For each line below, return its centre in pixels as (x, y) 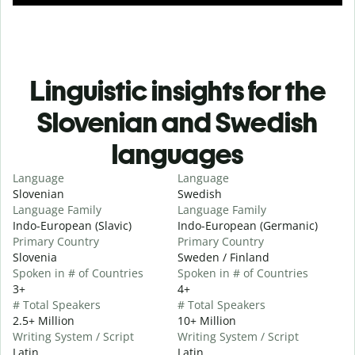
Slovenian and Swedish (177, 122)
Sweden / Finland (223, 257)
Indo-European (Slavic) (72, 225)
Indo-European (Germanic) (248, 225)
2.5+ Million (44, 320)
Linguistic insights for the (177, 90)
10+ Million (207, 320)
